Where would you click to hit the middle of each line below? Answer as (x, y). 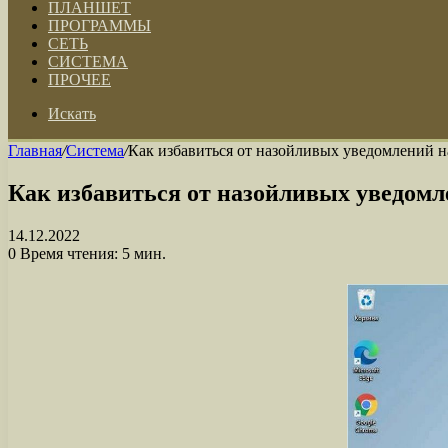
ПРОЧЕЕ (79, 79)
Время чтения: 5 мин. (91, 253)
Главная (35, 150)
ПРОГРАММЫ (99, 25)
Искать (72, 113)
